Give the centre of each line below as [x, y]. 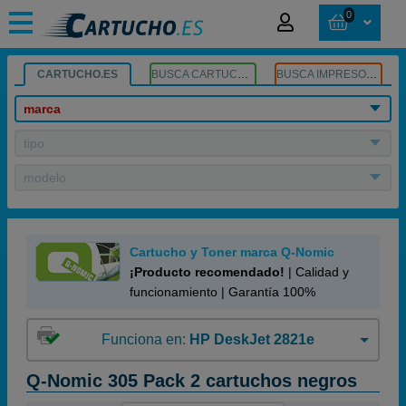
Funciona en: [145, 339]
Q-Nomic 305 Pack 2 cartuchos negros [192, 381]
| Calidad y [317, 272]
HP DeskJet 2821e [251, 339]
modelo [45, 178]
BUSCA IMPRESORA [372, 74]
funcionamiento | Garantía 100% [222, 292]
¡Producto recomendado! [207, 272]
